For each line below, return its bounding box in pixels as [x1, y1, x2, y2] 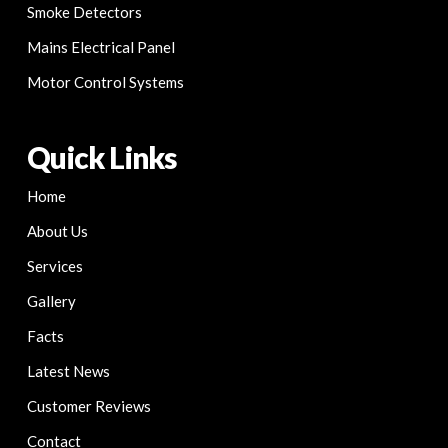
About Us [26, 222, 88, 241]
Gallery [26, 292, 76, 311]
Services [26, 257, 83, 276]
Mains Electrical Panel [26, 38, 175, 57]
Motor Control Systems [26, 73, 184, 92]
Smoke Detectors [26, 3, 142, 22]
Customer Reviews [26, 397, 151, 416]
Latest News [26, 362, 110, 381]
